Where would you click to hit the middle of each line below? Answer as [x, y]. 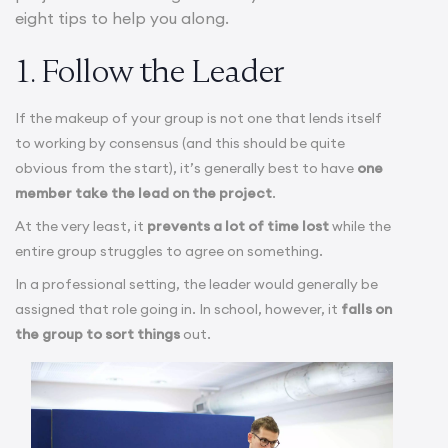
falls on [366, 308]
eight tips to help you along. [122, 17]
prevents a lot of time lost [238, 225]
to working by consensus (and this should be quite [180, 142]
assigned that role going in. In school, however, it [178, 308]
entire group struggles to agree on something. [169, 250]
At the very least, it [81, 225]
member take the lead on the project [143, 192]
